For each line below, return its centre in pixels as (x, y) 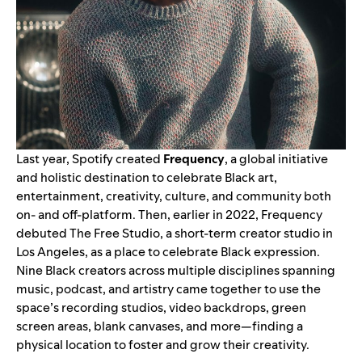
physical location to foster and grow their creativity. (164, 345)
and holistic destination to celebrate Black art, (147, 177)
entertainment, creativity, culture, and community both (174, 196)
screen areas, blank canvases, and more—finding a (160, 326)
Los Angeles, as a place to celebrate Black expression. (168, 252)
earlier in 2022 (214, 215)
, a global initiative (276, 159)
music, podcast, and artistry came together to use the (168, 289)
